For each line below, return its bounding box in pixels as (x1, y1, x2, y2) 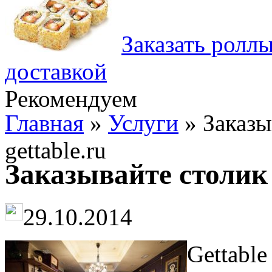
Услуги (108, 110, 178, 136)
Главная (5, 110, 84, 136)
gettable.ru (5, 137, 106, 163)
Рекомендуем (5, 86, 137, 112)
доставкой (5, 58, 107, 84)
